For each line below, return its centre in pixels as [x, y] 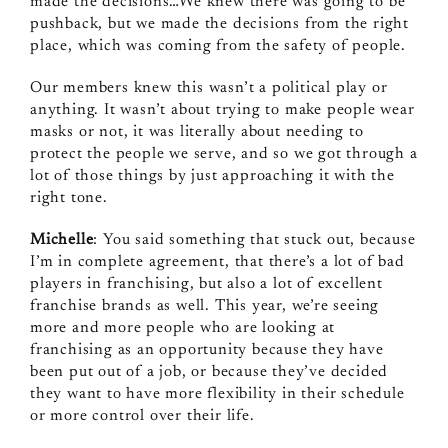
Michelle [61, 239]
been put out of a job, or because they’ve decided [209, 371]
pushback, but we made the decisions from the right [219, 23]
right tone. [68, 197]
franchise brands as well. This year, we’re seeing [204, 305]
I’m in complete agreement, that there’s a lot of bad [217, 261]
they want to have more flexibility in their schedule [217, 393]
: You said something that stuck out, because [254, 239]
